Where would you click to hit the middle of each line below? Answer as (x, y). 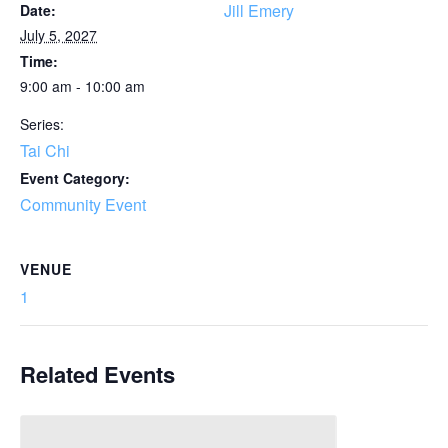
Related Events (97, 374)
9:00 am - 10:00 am (82, 86)
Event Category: (75, 178)
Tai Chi (45, 150)
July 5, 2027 (58, 35)
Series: (42, 124)
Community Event (83, 204)
